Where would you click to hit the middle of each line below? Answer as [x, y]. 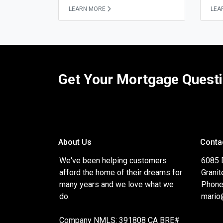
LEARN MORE [87, 9]
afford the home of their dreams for [121, 173]
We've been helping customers [113, 161]
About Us [75, 142]
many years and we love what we [116, 185]
